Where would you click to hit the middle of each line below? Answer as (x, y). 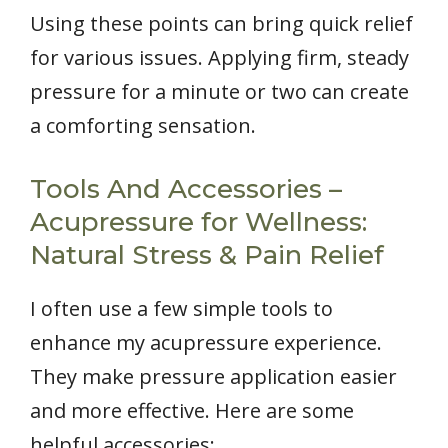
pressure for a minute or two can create (219, 91)
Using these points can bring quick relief (221, 23)
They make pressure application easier (213, 376)
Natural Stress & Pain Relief (207, 254)
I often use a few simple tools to (181, 308)
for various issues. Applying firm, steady (219, 57)
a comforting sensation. (143, 125)
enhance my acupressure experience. (206, 342)
